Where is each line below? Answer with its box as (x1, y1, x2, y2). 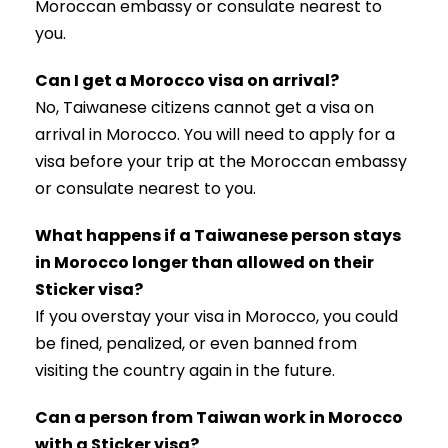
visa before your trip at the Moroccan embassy (35, 150, 407, 174)
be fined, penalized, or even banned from (35, 332, 357, 356)
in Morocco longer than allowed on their (35, 251, 374, 275)
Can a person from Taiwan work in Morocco (35, 406, 403, 430)
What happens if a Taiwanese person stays (35, 224, 401, 248)
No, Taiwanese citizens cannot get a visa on (35, 96, 374, 120)
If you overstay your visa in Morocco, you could (35, 305, 398, 329)
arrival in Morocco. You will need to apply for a (35, 123, 395, 147)
